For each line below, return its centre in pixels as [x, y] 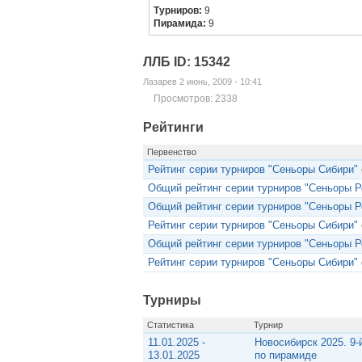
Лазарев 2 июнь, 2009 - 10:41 [202, 82]
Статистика [170, 324]
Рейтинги [173, 127]
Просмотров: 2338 [195, 99]
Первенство [171, 152]
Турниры [172, 300]
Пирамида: [181, 24]
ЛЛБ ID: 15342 [186, 62]
